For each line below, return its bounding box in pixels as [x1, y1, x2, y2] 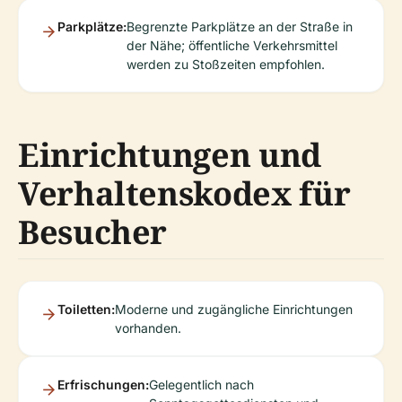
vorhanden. [115, 319, 181, 336]
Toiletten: [57, 301, 115, 317]
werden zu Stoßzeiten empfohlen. [127, 56, 325, 72]
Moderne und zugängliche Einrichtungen [115, 301, 353, 317]
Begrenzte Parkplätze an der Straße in [127, 18, 353, 34]
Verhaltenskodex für [18, 170, 351, 215]
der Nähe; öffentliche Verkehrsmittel [127, 37, 337, 53]
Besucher [18, 209, 168, 254]
